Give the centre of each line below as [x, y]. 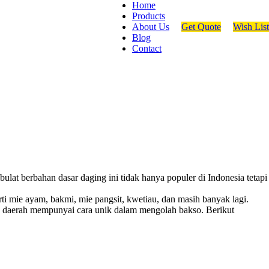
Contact [147, 48]
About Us [151, 27]
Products [149, 16]
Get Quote [201, 27]
